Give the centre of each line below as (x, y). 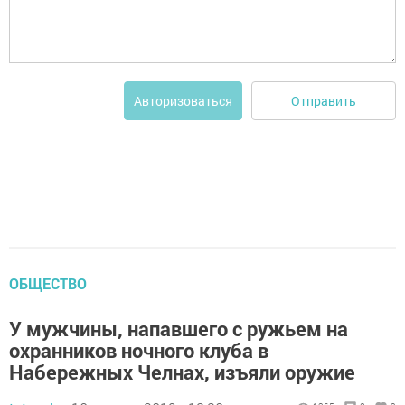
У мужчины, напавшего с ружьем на (179, 329)
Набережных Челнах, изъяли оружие (182, 372)
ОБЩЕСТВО (48, 283)
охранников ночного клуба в (139, 350)
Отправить (324, 100)
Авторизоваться (183, 101)
